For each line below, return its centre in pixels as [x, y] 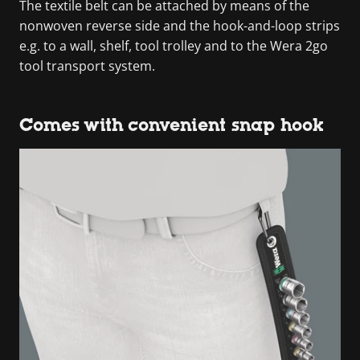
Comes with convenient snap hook [172, 125]
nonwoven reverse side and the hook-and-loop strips [180, 25]
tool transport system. [87, 65]
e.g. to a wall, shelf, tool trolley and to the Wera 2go [174, 45]
